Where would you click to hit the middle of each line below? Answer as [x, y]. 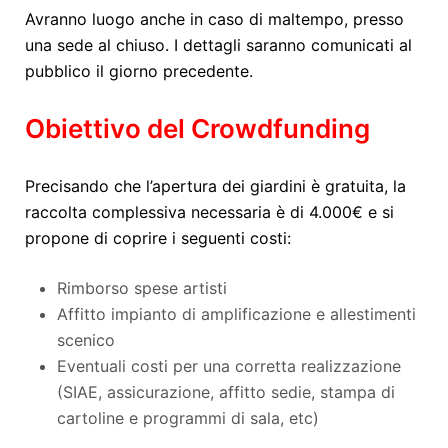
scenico [86, 340]
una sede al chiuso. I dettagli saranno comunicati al [218, 45]
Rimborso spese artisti [142, 288]
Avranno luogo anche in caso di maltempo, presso [214, 19]
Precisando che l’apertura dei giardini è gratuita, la [215, 186]
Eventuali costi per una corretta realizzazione [229, 366]
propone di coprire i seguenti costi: [158, 238]
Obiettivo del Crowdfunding [197, 129]
